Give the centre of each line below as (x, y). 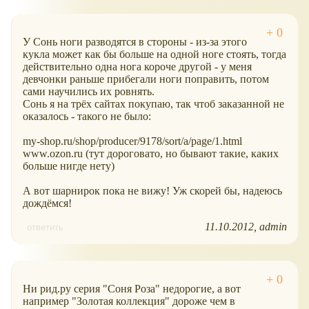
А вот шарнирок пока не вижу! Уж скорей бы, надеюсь (152, 191)
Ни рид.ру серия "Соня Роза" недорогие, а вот (132, 289)
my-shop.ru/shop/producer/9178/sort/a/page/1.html (132, 141)
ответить (45, 228)
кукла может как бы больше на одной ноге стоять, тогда (154, 54)
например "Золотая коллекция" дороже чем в (129, 301)
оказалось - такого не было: (87, 117)
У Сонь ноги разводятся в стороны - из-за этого (135, 42)
